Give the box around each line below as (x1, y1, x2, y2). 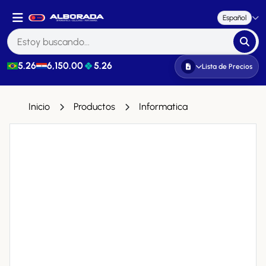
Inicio (28, 101, 50, 112)
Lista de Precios (202, 62, 252, 71)
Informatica (139, 101, 188, 112)
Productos (74, 101, 115, 112)
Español (223, 14, 246, 22)
